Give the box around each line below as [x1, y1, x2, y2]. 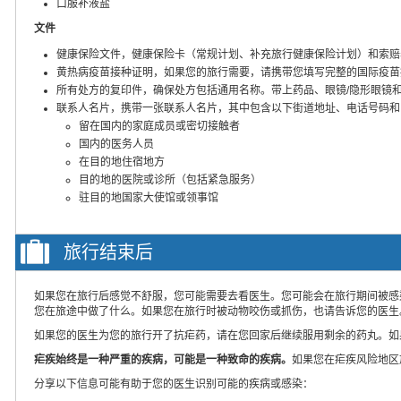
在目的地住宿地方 [79, 155, 165, 168]
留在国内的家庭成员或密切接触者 [79, 119, 240, 132]
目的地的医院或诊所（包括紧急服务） [79, 173, 261, 186]
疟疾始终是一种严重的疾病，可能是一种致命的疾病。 [34, 353, 292, 366]
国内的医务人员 [79, 137, 154, 150]
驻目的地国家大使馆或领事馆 [79, 191, 218, 204]
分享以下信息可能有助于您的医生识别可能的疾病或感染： [34, 377, 313, 390]
